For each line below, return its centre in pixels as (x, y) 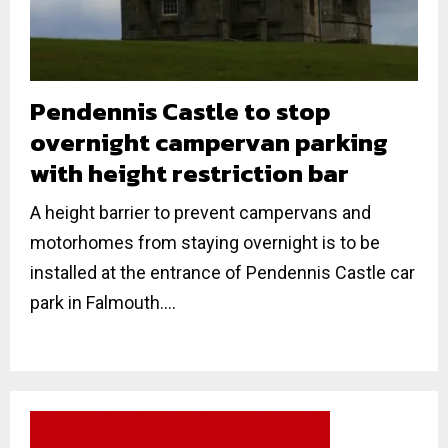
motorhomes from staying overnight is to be (205, 242)
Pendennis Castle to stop (180, 110)
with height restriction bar (189, 172)
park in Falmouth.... (103, 302)
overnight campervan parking (209, 141)
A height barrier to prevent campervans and (200, 212)
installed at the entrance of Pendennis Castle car (222, 272)
